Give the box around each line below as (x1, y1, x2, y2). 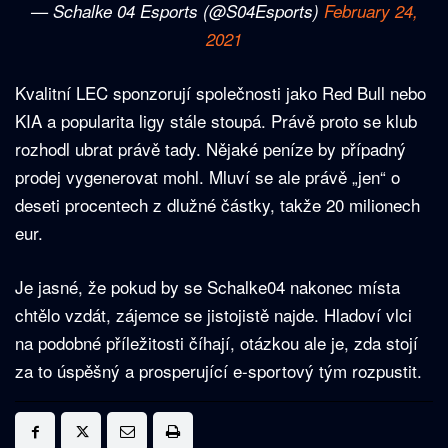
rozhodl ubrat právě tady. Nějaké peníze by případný (15, 136, 406, 162)
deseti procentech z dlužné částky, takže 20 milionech (15, 192, 420, 218)
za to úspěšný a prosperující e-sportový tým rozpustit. (15, 358, 422, 384)
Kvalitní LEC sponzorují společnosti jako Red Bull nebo (15, 80, 426, 106)
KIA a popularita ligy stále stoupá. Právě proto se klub (15, 108, 417, 134)
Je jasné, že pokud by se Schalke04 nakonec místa (15, 274, 400, 300)
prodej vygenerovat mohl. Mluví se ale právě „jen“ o (15, 164, 400, 190)
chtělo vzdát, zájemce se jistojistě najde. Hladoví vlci (15, 302, 412, 328)
